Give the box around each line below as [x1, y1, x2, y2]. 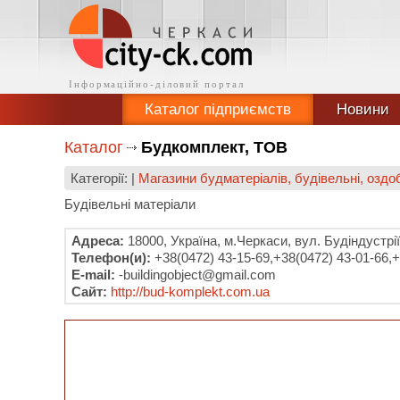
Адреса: [71, 233, 124, 248]
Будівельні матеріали [64, 196, 196, 212]
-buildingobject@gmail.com [115, 267, 276, 282]
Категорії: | [71, 171, 138, 186]
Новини [336, 101, 389, 118]
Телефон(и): [71, 250, 151, 265]
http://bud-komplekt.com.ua [111, 284, 270, 299]
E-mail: [71, 267, 115, 282]
